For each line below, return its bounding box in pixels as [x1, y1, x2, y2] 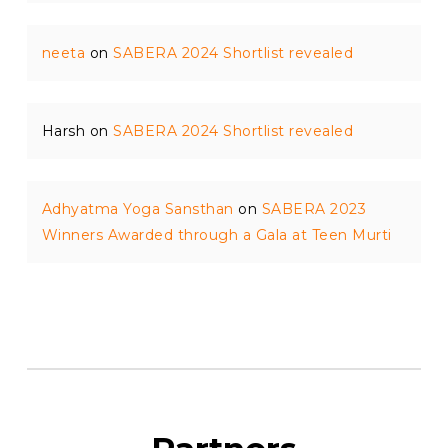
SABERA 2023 [261, 200, 367, 218]
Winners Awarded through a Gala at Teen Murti [41, 226, 392, 244]
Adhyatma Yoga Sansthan [41, 200, 234, 218]
